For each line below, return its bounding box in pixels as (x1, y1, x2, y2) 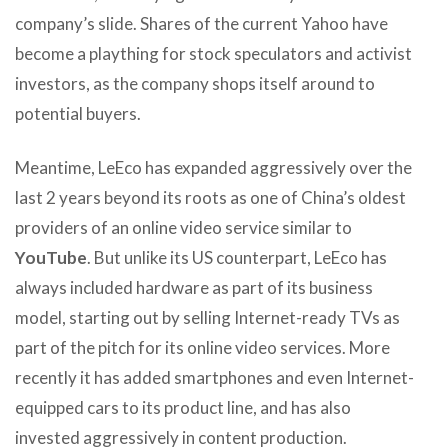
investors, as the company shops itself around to (15, 72, 375, 94)
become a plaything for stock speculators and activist (15, 42, 412, 64)
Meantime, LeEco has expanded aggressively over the (15, 156, 412, 178)
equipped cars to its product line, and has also (15, 396, 351, 418)
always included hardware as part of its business (15, 276, 373, 298)
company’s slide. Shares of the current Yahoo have (15, 12, 388, 34)
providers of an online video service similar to (15, 216, 352, 238)
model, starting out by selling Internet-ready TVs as (15, 306, 400, 328)
